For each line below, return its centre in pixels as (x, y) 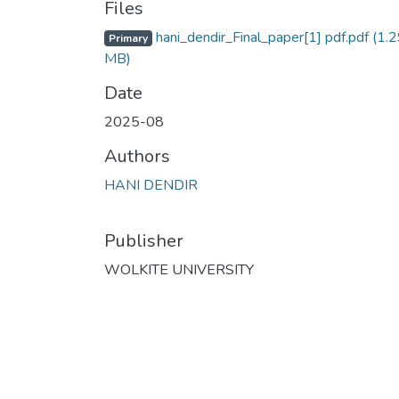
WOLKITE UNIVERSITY (179, 270)
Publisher (144, 241)
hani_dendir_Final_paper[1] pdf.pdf (262, 38)
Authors (137, 157)
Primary (128, 39)
